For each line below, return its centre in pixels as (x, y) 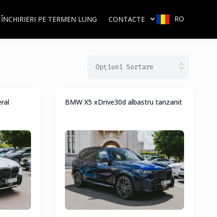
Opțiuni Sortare (124, 67)
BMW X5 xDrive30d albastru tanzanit (124, 102)
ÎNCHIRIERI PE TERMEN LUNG (49, 19)
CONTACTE (127, 19)
